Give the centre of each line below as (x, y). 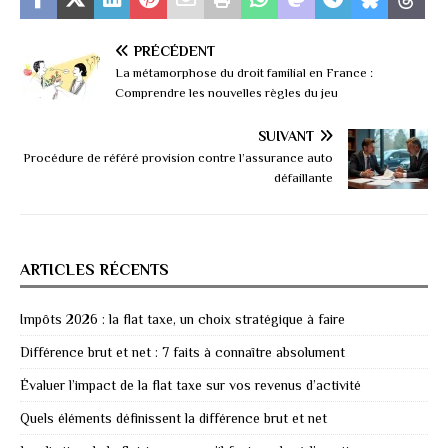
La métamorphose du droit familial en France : (244, 73)
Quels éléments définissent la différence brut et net (173, 418)
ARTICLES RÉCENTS (94, 270)
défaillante (303, 178)
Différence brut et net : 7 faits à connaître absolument (182, 352)
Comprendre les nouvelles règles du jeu (226, 93)
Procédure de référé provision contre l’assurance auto (178, 158)
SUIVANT (286, 136)
